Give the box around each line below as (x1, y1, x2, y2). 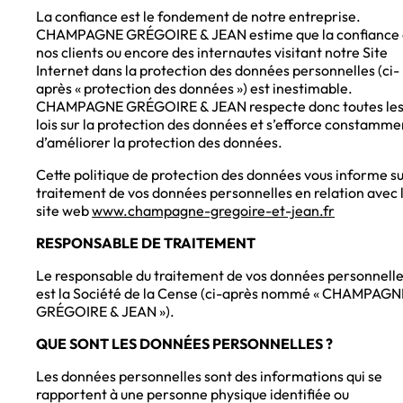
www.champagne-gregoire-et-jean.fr (92, 201, 335, 220)
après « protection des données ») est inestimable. (36, 79, 353, 98)
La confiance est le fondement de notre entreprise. (36, 7, 361, 26)
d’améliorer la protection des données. (36, 133, 282, 152)
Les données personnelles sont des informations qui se (36, 367, 382, 386)
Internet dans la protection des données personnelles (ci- (36, 61, 399, 80)
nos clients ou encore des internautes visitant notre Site (36, 43, 388, 62)
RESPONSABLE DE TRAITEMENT (36, 234, 255, 253)
